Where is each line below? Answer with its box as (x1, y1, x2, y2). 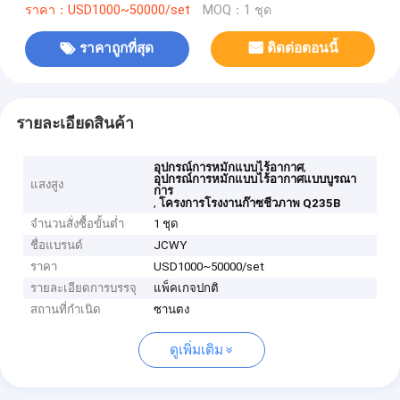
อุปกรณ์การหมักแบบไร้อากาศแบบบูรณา (154, 172, 357, 187)
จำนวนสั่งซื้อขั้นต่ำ (30, 217, 125, 231)
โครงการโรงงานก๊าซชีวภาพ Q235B (159, 196, 341, 211)
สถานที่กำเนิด (30, 303, 102, 317)
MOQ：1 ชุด (202, 2, 271, 18)
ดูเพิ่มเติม (169, 342, 223, 359)
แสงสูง (30, 178, 64, 192)
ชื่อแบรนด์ (30, 238, 84, 253)
